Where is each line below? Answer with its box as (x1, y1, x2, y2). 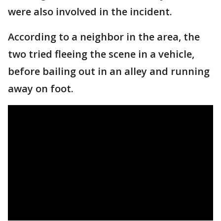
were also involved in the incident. (8, 5, 172, 18)
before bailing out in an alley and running (8, 65, 210, 78)
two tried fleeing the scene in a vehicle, (8, 47, 194, 61)
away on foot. (8, 82, 74, 95)
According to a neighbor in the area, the (8, 30, 200, 43)
